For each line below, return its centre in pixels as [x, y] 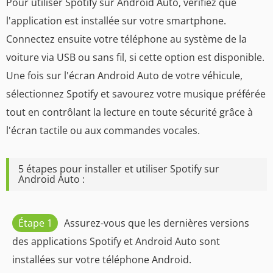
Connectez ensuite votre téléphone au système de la [126, 39]
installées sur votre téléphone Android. [102, 259]
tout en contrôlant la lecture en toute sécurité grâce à [129, 112]
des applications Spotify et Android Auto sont [116, 241]
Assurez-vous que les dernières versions [157, 223]
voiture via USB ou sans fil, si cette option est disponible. [135, 57]
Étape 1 [35, 223]
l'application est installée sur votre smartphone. [116, 20]
